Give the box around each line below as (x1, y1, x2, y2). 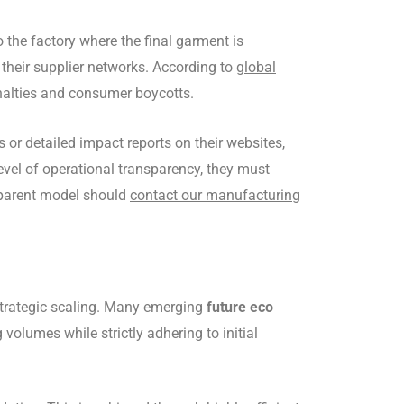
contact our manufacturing (130, 186, 300, 204)
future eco (207, 298, 273, 316)
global (236, 59, 276, 77)
